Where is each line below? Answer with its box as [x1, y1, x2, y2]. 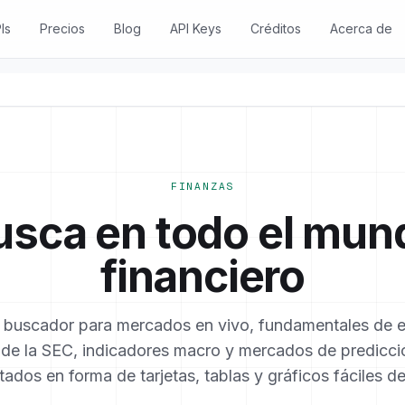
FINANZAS [170, 181, 235, 192]
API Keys [169, 21, 221, 36]
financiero [99, 250, 305, 303]
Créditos [250, 21, 301, 36]
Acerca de [329, 21, 392, 36]
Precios [39, 21, 85, 36]
